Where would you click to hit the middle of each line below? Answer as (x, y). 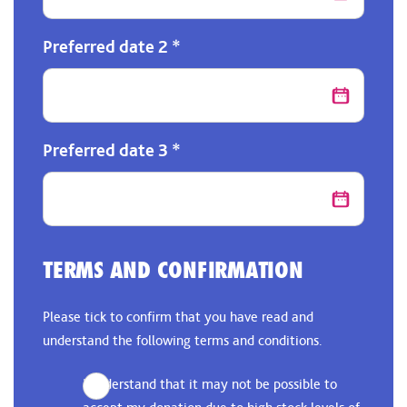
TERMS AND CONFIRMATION (173, 270)
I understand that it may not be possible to (210, 384)
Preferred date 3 (107, 150)
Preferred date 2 (107, 46)
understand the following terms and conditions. (183, 340)
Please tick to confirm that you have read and (178, 317)
